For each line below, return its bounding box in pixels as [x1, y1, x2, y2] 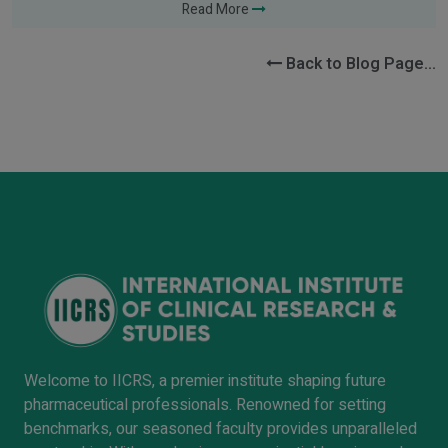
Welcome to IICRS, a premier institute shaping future [24, 369, 386, 394]
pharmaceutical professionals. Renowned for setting [24, 393, 386, 418]
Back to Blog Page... [282, 52, 436, 77]
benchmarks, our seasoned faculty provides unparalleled [24, 417, 417, 442]
